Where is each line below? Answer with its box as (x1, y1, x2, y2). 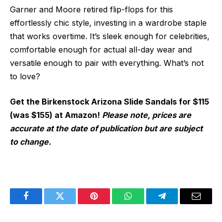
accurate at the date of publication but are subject (10, 123, 203, 134)
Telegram (161, 199, 195, 208)
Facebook (25, 199, 60, 208)
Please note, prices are (102, 110, 191, 120)
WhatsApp (127, 199, 166, 208)
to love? (10, 71, 40, 81)
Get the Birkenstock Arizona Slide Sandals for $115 (10, 97, 209, 107)
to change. (10, 137, 51, 147)
